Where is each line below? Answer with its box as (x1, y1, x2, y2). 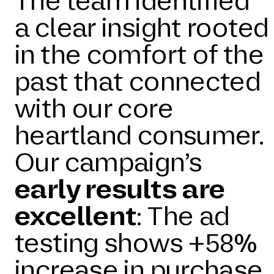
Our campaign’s (15, 146, 202, 179)
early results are (15, 172, 226, 206)
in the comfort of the (15, 38, 264, 71)
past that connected (15, 65, 261, 98)
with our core (15, 92, 173, 125)
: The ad (136, 199, 230, 232)
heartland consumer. (15, 119, 264, 152)
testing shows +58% (15, 226, 257, 259)
